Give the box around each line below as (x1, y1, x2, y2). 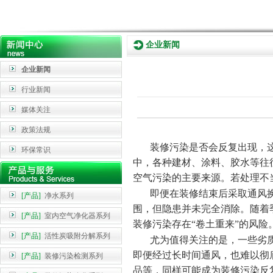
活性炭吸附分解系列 (41, 232, 110, 240)
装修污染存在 (132, 219, 191, 229)
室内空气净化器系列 (41, 211, 110, 220)
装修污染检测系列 (41, 252, 103, 260)
